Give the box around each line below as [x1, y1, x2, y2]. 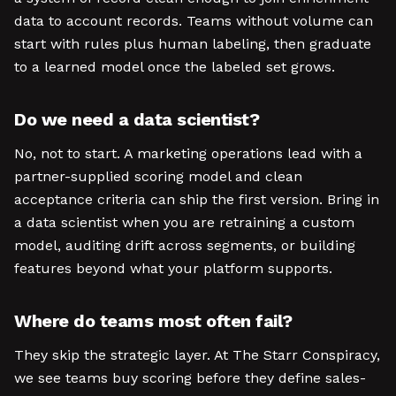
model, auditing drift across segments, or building [14, 237, 355, 254]
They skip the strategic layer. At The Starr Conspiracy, [14, 346, 380, 363]
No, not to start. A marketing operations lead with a [14, 145, 362, 162]
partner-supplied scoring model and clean [14, 168, 302, 185]
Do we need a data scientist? [14, 109, 259, 130]
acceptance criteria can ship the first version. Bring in [14, 191, 379, 208]
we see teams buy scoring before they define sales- [14, 369, 366, 386]
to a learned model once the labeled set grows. [14, 58, 335, 75]
